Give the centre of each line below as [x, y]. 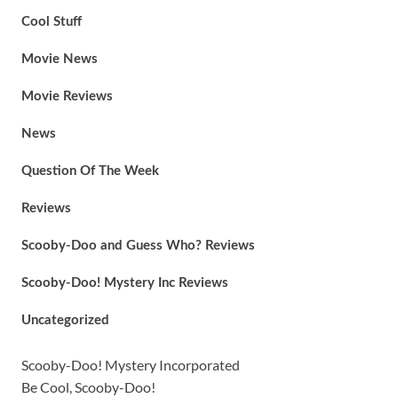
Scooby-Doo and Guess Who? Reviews [138, 246]
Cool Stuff [51, 22]
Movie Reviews [67, 96]
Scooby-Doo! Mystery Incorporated [130, 365]
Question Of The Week [90, 171]
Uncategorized [65, 320]
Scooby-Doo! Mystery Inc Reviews [124, 283]
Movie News [59, 59]
